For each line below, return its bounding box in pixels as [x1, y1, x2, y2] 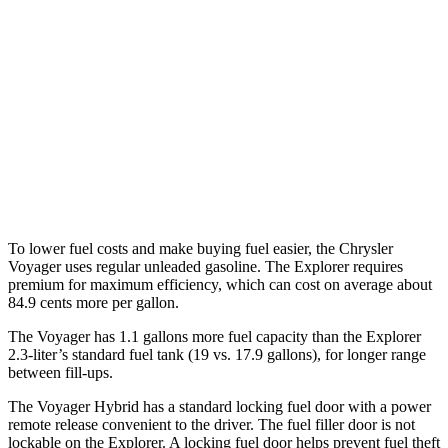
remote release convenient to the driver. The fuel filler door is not [8, 415, 415, 433]
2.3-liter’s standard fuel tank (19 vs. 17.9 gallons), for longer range [8, 345, 426, 363]
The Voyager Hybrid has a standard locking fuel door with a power [8, 397, 431, 415]
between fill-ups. [8, 363, 113, 381]
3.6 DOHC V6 [170, 38, 246, 53]
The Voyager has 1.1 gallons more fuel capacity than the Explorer [8, 327, 421, 345]
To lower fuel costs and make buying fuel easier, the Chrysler [8, 239, 393, 257]
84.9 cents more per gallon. [8, 293, 179, 311]
